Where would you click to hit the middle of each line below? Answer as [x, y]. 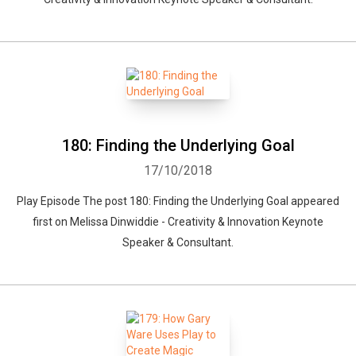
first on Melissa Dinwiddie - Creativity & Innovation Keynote [178, 222]
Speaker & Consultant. [178, 242]
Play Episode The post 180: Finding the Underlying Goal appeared [178, 201]
